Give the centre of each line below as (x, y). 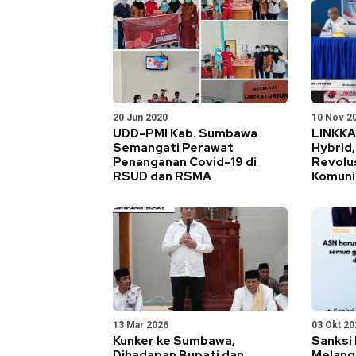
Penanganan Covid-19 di (185, 162)
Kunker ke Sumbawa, (174, 341)
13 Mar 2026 (141, 325)
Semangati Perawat (173, 147)
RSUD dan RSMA (162, 176)
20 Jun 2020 (140, 117)
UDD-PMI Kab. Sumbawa (185, 133)
